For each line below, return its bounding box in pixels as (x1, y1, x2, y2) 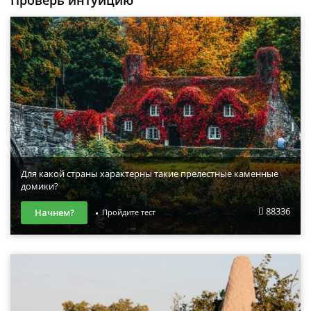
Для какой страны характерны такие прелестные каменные (21, 167, 278, 180)
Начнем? (34, 205, 74, 219)
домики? (21, 180, 58, 193)
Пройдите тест (101, 207, 155, 218)
